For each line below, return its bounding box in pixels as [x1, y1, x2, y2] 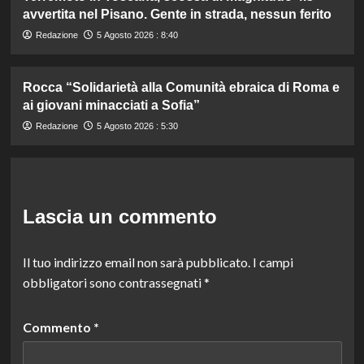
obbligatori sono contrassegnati [22, 275, 204, 291]
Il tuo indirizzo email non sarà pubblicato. [22, 254, 250, 271]
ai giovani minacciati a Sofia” [22, 98, 200, 113]
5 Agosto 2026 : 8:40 [96, 30, 178, 41]
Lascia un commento [22, 206, 217, 228]
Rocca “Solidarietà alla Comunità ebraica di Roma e [22, 80, 340, 95]
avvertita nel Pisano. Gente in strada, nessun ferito [22, 7, 331, 22]
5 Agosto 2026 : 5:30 [96, 121, 178, 132]
